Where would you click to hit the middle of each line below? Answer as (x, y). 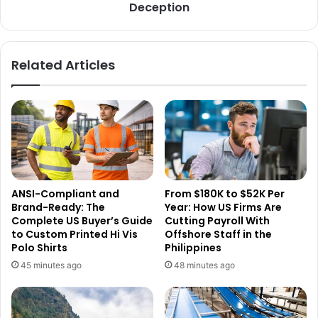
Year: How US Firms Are (223, 207)
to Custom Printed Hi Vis (75, 234)
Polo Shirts (39, 247)
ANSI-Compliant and (65, 193)
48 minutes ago (204, 265)
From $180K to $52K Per (225, 193)
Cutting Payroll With (217, 220)
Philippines (193, 247)
